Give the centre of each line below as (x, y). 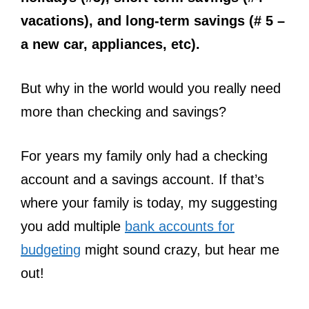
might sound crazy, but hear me (180, 249)
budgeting (51, 249)
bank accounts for (180, 226)
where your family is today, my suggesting (149, 202)
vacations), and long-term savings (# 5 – (153, 20)
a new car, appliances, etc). (110, 44)
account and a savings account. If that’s (142, 179)
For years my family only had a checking (144, 156)
